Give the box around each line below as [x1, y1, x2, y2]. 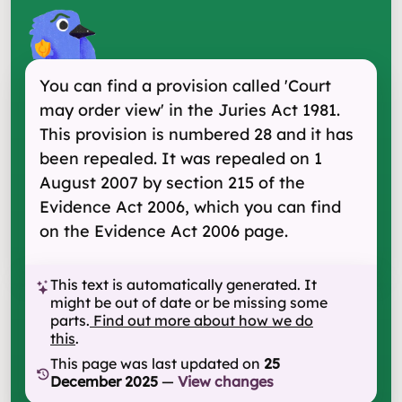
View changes [178, 372, 274, 390]
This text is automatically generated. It [50, 275, 317, 293]
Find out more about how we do [93, 311, 313, 329]
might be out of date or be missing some [50, 293, 328, 311]
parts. [50, 311, 90, 329]
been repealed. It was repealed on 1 [39, 148, 322, 169]
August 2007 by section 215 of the [39, 172, 305, 193]
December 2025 [50, 372, 158, 390]
